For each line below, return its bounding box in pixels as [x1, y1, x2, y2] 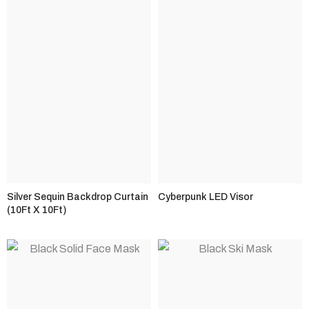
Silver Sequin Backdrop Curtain [7, 191, 148, 202]
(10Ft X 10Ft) [7, 204, 66, 215]
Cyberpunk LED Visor [158, 191, 253, 202]
